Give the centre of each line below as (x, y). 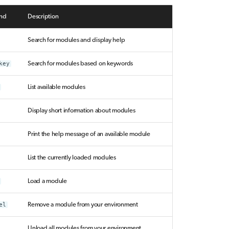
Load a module (47, 181)
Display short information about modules (82, 110)
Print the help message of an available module (89, 134)
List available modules (56, 87)
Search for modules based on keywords (80, 63)
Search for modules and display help (76, 40)
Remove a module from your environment (83, 204)
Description (43, 16)
